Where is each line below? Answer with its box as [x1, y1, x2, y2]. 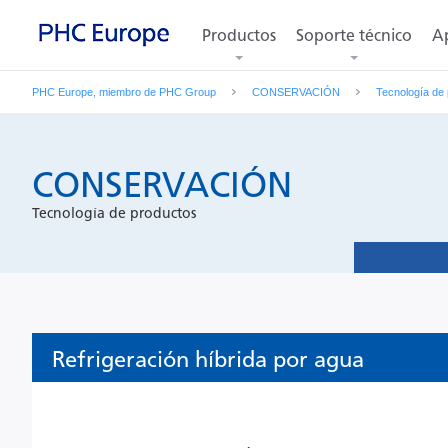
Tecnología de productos [32, 205, 196, 222]
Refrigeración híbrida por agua [52, 346, 364, 373]
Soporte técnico [296, 26, 412, 45]
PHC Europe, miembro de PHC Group [32, 86, 216, 98]
